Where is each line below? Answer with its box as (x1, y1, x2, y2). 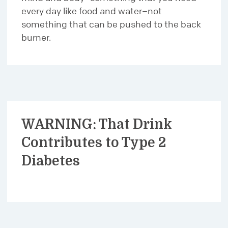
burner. (21, 31, 51, 43)
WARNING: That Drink (21, 116, 172, 132)
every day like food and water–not (21, 5, 162, 16)
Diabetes (21, 153, 80, 168)
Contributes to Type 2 (21, 134, 166, 150)
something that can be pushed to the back (21, 18, 201, 30)
